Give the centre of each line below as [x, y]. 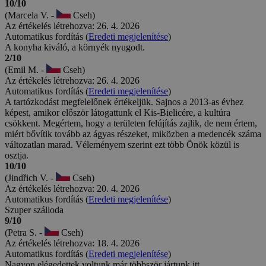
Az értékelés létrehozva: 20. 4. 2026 [72, 188]
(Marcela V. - [31, 15]
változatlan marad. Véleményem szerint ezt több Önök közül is [122, 144]
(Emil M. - [26, 69]
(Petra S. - [25, 232]
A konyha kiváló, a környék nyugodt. [75, 47]
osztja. [17, 155]
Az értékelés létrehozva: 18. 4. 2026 [72, 243]
